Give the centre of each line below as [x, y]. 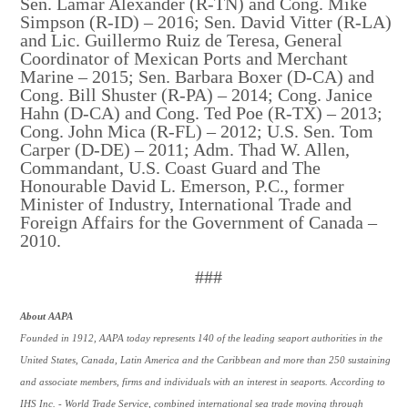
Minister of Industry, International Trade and [186, 204]
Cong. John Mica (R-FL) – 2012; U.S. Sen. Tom [197, 131]
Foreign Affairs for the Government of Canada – [199, 222]
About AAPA [47, 316]
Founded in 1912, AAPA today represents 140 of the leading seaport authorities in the [202, 338]
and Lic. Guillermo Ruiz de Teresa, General [182, 40]
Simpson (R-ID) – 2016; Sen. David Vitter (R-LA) [206, 21]
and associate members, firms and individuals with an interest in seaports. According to [203, 382]
